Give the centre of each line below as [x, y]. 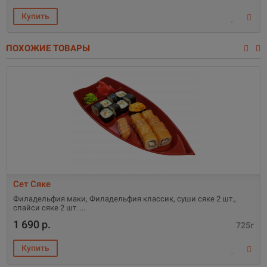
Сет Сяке [32, 184]
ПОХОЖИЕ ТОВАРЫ [48, 48]
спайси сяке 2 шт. [46, 207]
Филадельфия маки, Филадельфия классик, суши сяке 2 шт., [125, 198]
